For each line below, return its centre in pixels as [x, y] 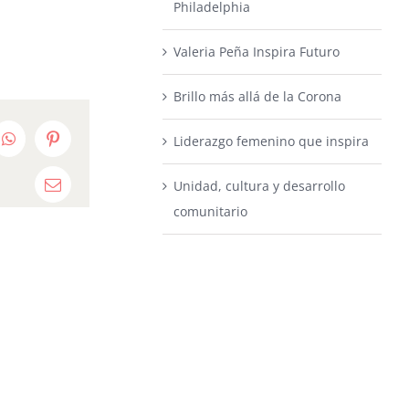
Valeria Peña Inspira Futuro [257, 52]
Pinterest [80, 146]
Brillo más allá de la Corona [258, 96]
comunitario [211, 211]
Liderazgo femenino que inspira [272, 141]
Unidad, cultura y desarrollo [260, 186]
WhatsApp [43, 146]
